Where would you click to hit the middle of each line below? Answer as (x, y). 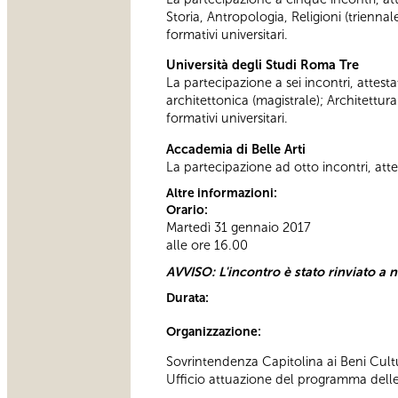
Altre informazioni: (223, 193)
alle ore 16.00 (207, 245)
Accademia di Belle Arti (236, 149)
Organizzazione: (215, 331)
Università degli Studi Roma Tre (263, 65)
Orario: (188, 210)
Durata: (189, 298)
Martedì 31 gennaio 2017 (239, 227)
